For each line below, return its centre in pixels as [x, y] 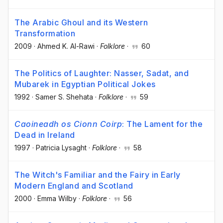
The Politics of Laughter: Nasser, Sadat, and [102, 73]
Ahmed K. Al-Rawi [66, 46]
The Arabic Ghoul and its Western [81, 22]
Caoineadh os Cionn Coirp [68, 124]
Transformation [45, 33]
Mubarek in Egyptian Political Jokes [85, 84]
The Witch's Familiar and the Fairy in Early [98, 175]
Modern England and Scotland [74, 186]
